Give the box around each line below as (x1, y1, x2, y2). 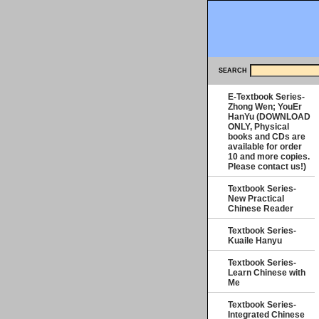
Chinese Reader (228, 204, 293, 214)
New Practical (228, 194, 284, 204)
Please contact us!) (228, 162, 306, 172)
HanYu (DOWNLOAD (228, 112, 310, 122)
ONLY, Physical (228, 122, 289, 132)
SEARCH (219, 67, 247, 74)
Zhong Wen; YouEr (228, 102, 302, 112)
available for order (228, 142, 302, 152)
